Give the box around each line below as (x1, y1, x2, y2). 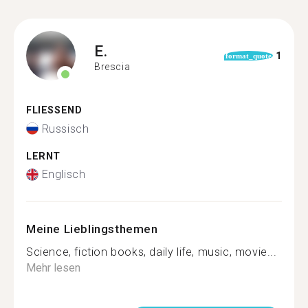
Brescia (94, 60, 131, 72)
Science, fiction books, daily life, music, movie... (26, 245, 277, 258)
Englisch (41, 168, 86, 181)
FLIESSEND (26, 104, 75, 116)
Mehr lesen (26, 261, 80, 274)
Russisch (41, 122, 89, 135)
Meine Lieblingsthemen (26, 222, 158, 236)
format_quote (225, 52, 272, 60)
